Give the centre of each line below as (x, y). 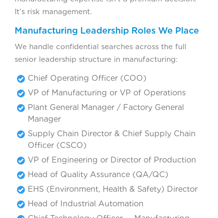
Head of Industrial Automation (86, 203)
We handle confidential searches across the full (100, 46)
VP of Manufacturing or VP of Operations (107, 92)
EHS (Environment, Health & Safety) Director (113, 189)
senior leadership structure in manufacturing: (96, 59)
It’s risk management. (53, 11)
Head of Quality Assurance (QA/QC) (98, 174)
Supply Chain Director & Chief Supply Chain (112, 133)
